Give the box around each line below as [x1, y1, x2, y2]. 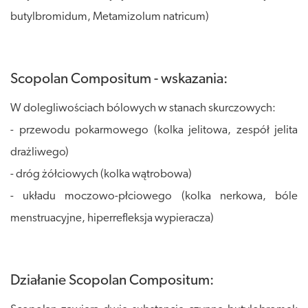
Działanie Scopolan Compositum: [10, 274, 214, 289]
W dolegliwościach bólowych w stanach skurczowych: [10, 102, 276, 115]
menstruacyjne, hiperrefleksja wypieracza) [10, 212, 214, 225]
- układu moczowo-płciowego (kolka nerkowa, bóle [10, 190, 298, 203]
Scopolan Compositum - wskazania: [10, 72, 228, 87]
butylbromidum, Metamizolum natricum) [10, 11, 209, 23]
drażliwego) [10, 146, 69, 159]
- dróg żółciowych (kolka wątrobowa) [10, 168, 192, 181]
